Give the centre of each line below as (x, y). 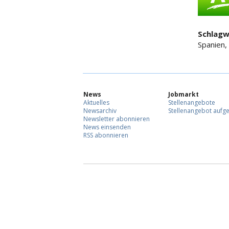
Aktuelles (96, 103)
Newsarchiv (100, 111)
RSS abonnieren (106, 135)
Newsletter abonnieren (117, 119)
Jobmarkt (184, 95)
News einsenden (107, 127)
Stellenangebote (192, 103)
